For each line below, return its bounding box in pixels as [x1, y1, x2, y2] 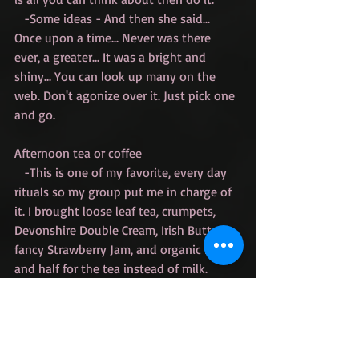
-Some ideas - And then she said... [14, 10, 24, 27]
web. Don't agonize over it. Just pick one [14, 87, 238, 104]
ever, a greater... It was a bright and [14, 49, 209, 66]
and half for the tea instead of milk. [14, 260, 211, 277]
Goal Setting [14, 337, 82, 354]
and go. [14, 107, 55, 123]
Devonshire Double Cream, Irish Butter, [14, 222, 228, 239]
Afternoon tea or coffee [14, 145, 142, 162]
